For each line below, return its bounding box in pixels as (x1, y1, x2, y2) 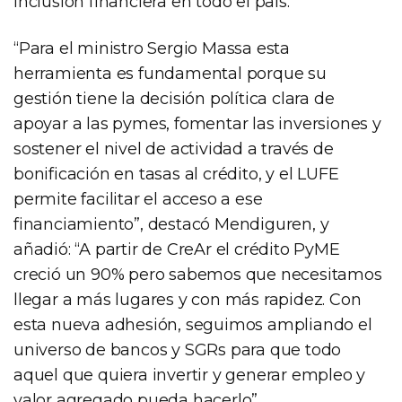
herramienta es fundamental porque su (13, 63, 327, 83)
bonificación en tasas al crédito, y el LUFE (13, 163, 339, 184)
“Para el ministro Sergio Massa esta (13, 38, 290, 58)
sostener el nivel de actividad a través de (13, 138, 334, 159)
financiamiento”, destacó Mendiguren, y (13, 214, 329, 234)
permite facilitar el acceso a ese (13, 188, 263, 209)
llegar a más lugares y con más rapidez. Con (13, 289, 362, 310)
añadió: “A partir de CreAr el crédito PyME (13, 239, 340, 259)
